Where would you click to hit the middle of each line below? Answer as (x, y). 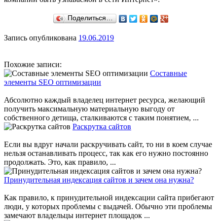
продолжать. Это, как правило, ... (60, 162)
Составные (168, 74)
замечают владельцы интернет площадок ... (77, 216)
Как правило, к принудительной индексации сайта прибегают (109, 198)
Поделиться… (90, 18)
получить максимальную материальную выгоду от (89, 109)
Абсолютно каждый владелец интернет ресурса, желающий (105, 100)
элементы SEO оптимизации (53, 82)
